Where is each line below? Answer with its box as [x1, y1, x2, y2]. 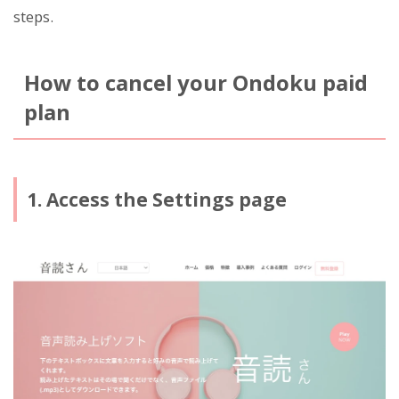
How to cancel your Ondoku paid [23, 68, 368, 97]
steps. [13, 5, 53, 27]
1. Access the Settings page [26, 186, 287, 212]
